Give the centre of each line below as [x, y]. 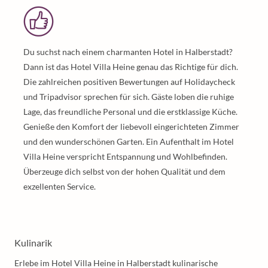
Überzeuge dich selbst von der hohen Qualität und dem [124, 171]
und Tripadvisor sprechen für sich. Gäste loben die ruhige [129, 97]
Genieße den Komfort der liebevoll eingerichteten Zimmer [131, 127]
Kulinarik [33, 243]
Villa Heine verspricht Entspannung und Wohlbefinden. [125, 156]
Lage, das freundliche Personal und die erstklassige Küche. [130, 112]
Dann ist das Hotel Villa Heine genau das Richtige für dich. [131, 67]
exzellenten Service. [60, 186]
